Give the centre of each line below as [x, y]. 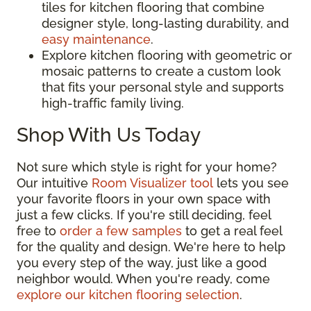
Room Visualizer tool [152, 183]
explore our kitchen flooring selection [128, 294]
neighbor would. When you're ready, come [143, 278]
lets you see [251, 183]
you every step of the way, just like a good [142, 262]
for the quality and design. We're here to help [151, 246]
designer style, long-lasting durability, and [165, 23]
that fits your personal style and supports [163, 87]
